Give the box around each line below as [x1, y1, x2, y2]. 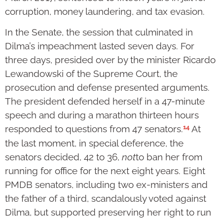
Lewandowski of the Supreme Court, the [5, 68, 178, 79]
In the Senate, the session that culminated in [5, 27, 193, 38]
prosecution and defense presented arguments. [5, 82, 210, 93]
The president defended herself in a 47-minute [5, 96, 205, 107]
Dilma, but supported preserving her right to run [5, 206, 211, 218]
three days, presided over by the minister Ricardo [5, 54, 216, 66]
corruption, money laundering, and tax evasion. [5, 5, 205, 17]
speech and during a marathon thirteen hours [5, 110, 199, 121]
